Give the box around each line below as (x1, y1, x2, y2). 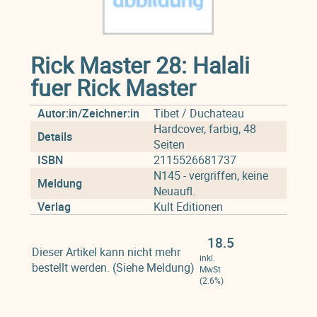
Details (37, 129, 72, 144)
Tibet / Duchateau (153, 105, 244, 121)
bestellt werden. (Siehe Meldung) (31, 260, 195, 275)
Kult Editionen (153, 199, 223, 214)
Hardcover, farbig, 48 (153, 121, 256, 137)
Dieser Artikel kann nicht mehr (31, 244, 180, 260)
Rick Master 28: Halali (30, 50, 250, 80)
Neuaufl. (153, 183, 195, 199)
